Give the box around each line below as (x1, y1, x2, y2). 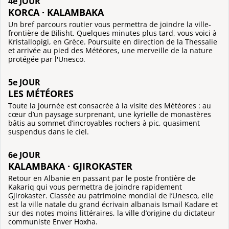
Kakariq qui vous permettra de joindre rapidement (8, 181, 182, 192)
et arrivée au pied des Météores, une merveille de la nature (8, 45, 213, 56)
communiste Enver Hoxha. (8, 216, 98, 226)
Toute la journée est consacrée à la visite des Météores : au (8, 100, 211, 110)
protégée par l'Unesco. (8, 54, 85, 64)
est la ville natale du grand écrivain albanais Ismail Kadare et (8, 199, 218, 209)
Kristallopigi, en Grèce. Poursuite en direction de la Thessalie (8, 37, 217, 47)
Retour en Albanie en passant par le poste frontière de (8, 173, 196, 183)
